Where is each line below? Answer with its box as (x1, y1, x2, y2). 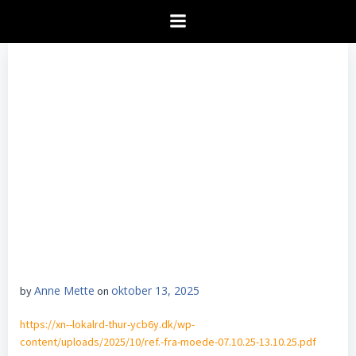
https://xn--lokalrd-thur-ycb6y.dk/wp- (20, 317, 195, 331)
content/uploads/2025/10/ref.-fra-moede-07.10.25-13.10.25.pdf (20, 335, 316, 349)
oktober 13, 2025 (111, 283, 199, 298)
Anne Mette (34, 283, 95, 298)
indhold (177, 33, 212, 48)
